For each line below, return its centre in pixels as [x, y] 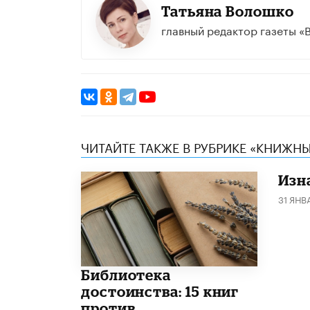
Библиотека [126, 274]
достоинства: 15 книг [160, 291]
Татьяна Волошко [227, 11]
